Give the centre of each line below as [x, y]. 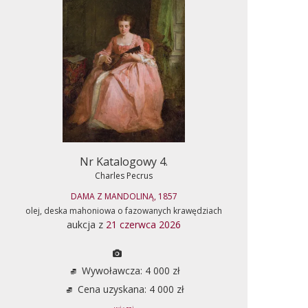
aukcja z [86, 224]
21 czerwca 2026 [143, 224]
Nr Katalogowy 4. [124, 161]
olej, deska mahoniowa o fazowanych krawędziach [124, 210]
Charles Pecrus [124, 175]
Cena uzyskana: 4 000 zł [129, 289]
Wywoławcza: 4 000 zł [129, 270]
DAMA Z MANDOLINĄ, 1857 [124, 196]
